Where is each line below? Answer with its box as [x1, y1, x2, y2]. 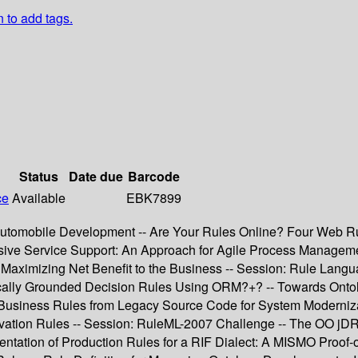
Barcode [128, 167, 180, 186]
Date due [69, 167, 123, 186]
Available [12, 189, 66, 208]
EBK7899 [126, 189, 181, 208]
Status [19, 167, 58, 186]
